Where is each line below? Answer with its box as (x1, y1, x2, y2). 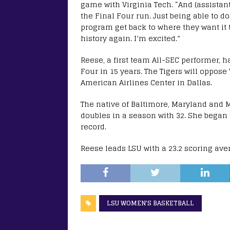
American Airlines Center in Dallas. (81, 75, 212, 89)
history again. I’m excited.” (81, 31, 180, 45)
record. (81, 120, 106, 133)
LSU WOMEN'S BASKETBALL (107, 197, 194, 208)
